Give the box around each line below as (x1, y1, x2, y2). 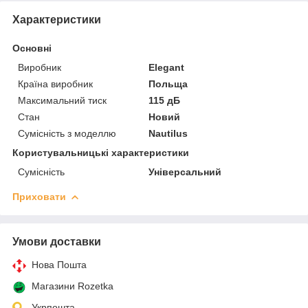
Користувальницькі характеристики (12, 146, 189, 158)
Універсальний (148, 166, 222, 177)
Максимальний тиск (18, 94, 107, 106)
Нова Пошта (32, 258, 87, 270)
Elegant (148, 61, 185, 73)
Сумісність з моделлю (18, 127, 116, 139)
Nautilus (148, 127, 188, 139)
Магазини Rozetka (32, 280, 113, 291)
